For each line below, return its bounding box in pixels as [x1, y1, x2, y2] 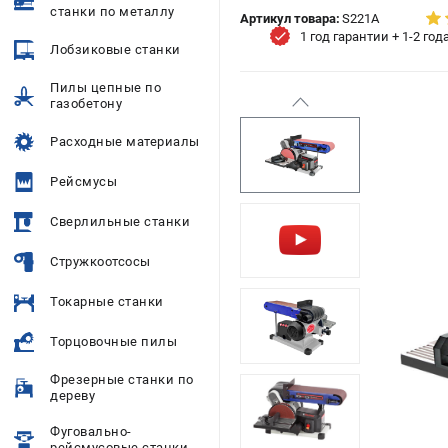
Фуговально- [50, 424, 132, 439]
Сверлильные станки [50, 214, 190, 229]
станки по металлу [50, 4, 175, 19]
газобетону [50, 96, 122, 111]
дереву [50, 388, 95, 403]
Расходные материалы [50, 134, 200, 149]
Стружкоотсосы [50, 254, 151, 269]
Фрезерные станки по [50, 372, 194, 387]
